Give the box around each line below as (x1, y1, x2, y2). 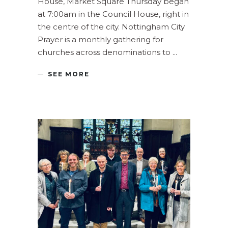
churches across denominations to (38, 47, 173, 57)
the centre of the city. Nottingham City (38, 21, 185, 32)
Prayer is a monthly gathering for (38, 34, 163, 44)
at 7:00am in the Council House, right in (38, 9, 189, 19)
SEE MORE (48, 70, 90, 78)
